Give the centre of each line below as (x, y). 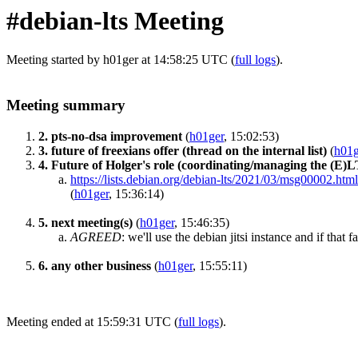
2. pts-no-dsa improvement (110, 136)
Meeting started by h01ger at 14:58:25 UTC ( (121, 60)
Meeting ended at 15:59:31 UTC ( (92, 321)
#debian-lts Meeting (115, 21)
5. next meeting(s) (86, 222)
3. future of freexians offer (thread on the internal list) (183, 150)
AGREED (96, 237)
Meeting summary (66, 105)
